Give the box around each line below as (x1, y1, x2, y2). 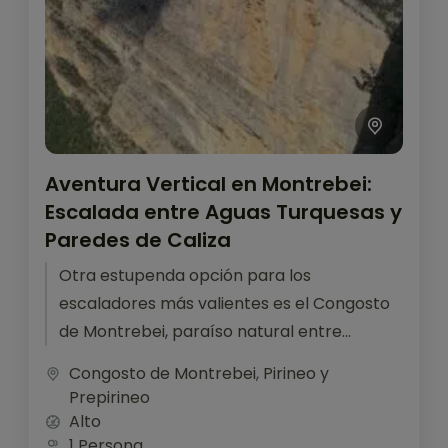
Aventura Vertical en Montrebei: (45, 169, 372, 198)
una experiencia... (59, 375, 193, 399)
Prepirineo (69, 385, 150, 409)
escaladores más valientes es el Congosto (59, 291, 390, 315)
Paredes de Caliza (45, 225, 231, 254)
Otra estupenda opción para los (59, 263, 311, 287)
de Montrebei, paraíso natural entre (59, 319, 342, 343)
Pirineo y (263, 361, 329, 385)
